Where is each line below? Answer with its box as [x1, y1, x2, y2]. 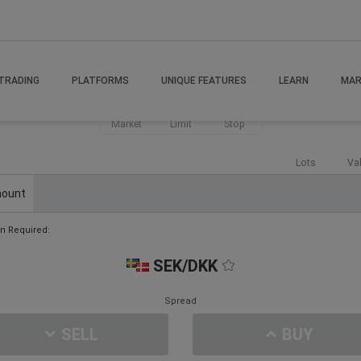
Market [111, 118, 142, 130]
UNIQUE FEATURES [160, 75, 247, 86]
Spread [164, 296, 197, 307]
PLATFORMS [71, 75, 129, 86]
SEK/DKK [152, 256, 218, 276]
